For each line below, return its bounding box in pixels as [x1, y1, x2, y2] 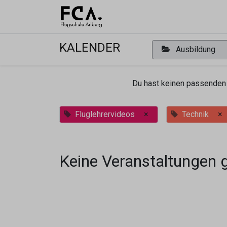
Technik [182, 109, 209, 119]
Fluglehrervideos [75, 109, 135, 119]
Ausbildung [173, 45, 217, 54]
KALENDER [59, 41, 120, 55]
